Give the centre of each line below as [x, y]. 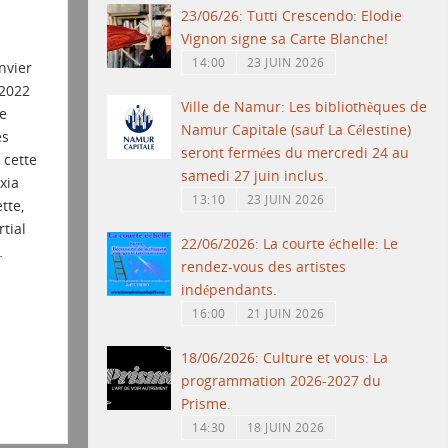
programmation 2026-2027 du [281, 381]
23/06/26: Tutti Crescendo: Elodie [292, 16]
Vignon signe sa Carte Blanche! [285, 39]
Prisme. [206, 404]
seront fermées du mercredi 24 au [295, 153]
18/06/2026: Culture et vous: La [285, 358]
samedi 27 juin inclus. [255, 176]
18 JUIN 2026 [285, 427]
